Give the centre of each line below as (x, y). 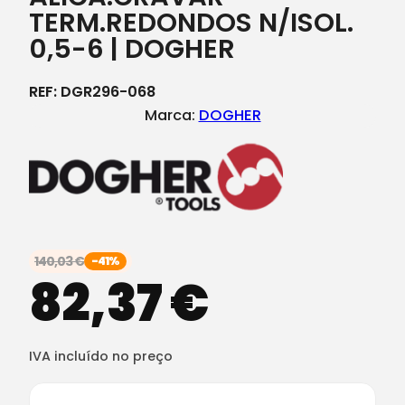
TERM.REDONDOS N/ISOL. (191, 23)
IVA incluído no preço (101, 356)
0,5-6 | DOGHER (132, 49)
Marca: (171, 115)
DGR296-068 (108, 91)
